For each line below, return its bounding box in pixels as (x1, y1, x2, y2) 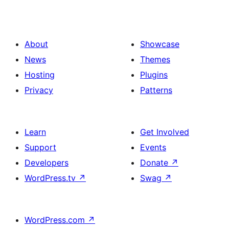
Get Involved (140, 127, 189, 138)
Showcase (140, 39, 179, 50)
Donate (140, 157, 171, 168)
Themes (140, 54, 170, 65)
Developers (25, 157, 68, 168)
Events (140, 142, 166, 153)
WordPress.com (25, 215, 87, 225)
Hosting (25, 70, 55, 80)
